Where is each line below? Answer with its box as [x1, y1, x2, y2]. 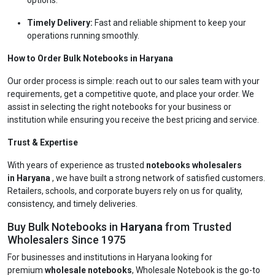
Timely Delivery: [27, 18, 93, 28]
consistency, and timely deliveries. [7, 199, 137, 209]
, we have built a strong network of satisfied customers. [52, 173, 265, 183]
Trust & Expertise [7, 137, 78, 147]
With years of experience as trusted [7, 160, 146, 170]
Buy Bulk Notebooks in [7, 220, 120, 233]
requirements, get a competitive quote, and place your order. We [7, 89, 254, 99]
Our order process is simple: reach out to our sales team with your [7, 76, 260, 86]
